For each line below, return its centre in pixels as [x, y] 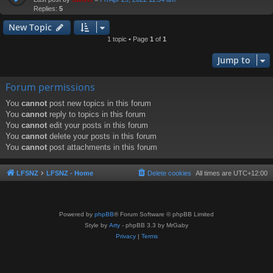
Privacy [126, 236]
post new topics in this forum [99, 104]
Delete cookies [169, 173]
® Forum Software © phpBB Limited [164, 214]
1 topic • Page [128, 39]
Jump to [234, 60]
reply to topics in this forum [96, 115]
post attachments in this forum [102, 147]
